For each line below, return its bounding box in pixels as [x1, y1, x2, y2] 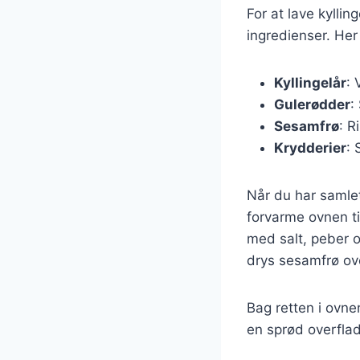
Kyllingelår [274, 74, 346, 91]
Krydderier [274, 139, 346, 156]
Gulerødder [274, 96, 350, 112]
